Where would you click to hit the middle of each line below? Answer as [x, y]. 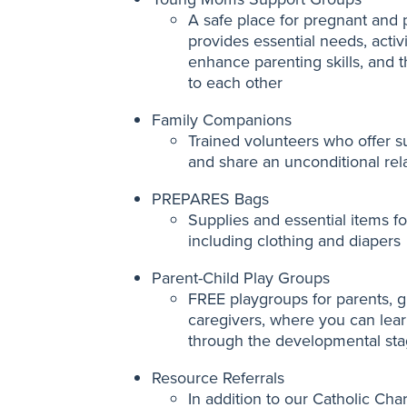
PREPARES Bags [210, 199]
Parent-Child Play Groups [241, 278]
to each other [235, 83]
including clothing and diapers [294, 241]
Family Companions [222, 120]
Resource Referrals [218, 378]
